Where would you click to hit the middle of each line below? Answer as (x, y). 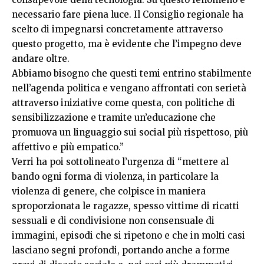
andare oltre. (41, 58)
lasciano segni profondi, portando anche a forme (121, 250)
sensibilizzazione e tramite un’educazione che (114, 117)
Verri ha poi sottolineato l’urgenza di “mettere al (120, 161)
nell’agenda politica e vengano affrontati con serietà (129, 88)
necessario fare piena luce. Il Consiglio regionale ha (128, 14)
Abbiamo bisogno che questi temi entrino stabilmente (132, 73)
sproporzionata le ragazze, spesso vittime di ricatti (126, 206)
